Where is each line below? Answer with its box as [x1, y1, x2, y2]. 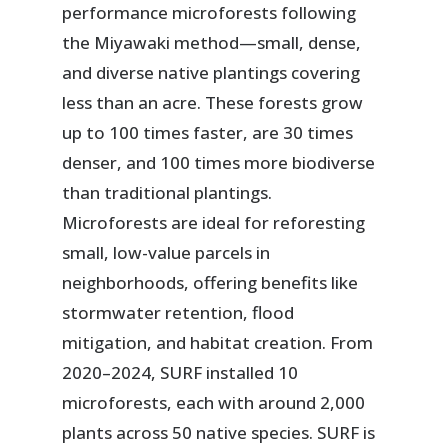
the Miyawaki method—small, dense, [62, 31, 362, 55]
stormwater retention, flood [62, 301, 295, 325]
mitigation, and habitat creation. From [62, 331, 374, 355]
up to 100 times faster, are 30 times [62, 121, 354, 145]
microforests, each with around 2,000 [62, 391, 366, 415]
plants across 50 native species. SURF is [62, 421, 376, 445]
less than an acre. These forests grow [62, 91, 364, 115]
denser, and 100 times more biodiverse [62, 151, 376, 175]
